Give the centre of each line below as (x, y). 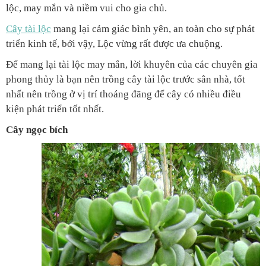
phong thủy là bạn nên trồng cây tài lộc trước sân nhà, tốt (126, 80)
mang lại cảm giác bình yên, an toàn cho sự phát (153, 29)
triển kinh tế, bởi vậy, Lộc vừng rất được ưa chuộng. (114, 44)
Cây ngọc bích (37, 130)
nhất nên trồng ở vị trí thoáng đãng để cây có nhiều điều (123, 94)
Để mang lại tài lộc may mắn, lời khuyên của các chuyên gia (132, 65)
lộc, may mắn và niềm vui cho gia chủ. (86, 8)
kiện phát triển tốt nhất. (55, 109)
